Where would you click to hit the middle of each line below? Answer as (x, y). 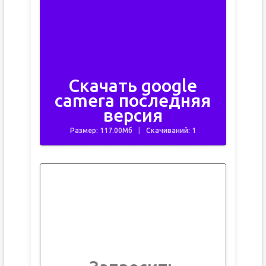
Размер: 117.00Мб (101, 130)
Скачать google (133, 85)
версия (133, 115)
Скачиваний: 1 (171, 130)
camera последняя (133, 100)
